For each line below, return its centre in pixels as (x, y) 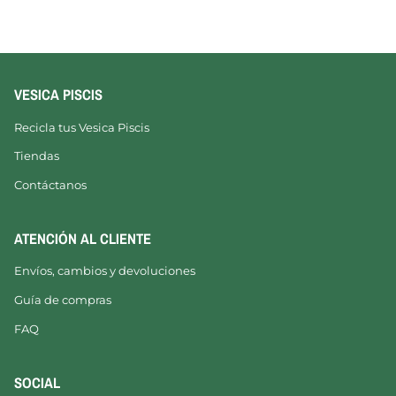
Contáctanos (50, 184)
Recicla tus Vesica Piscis (82, 127)
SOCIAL (37, 382)
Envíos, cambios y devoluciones (105, 271)
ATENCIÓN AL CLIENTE (83, 239)
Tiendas (37, 156)
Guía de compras (63, 300)
